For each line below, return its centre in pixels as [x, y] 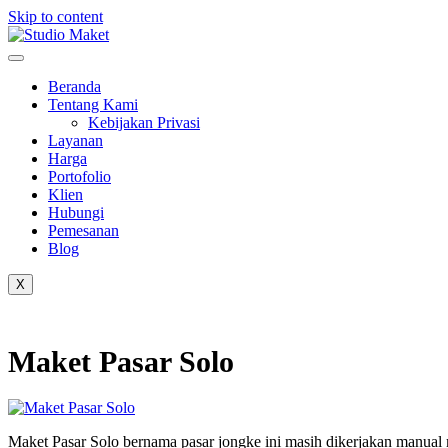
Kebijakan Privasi [144, 122]
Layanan [75, 140]
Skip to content [55, 16]
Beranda [74, 86]
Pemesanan [83, 230]
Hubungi [76, 212]
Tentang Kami [93, 104]
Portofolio [79, 176]
